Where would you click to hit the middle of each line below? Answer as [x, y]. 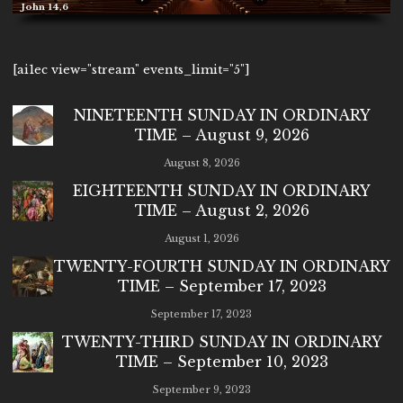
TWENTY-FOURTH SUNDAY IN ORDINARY [222, 267]
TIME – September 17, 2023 [222, 287]
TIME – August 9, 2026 [222, 135]
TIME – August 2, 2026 [222, 211]
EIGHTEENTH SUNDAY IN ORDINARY [222, 191]
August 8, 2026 [201, 163]
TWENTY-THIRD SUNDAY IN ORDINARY [222, 342]
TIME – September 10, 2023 [222, 362]
